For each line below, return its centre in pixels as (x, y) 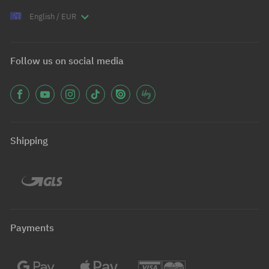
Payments (32, 227)
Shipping (29, 140)
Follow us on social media (67, 60)
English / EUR (53, 16)
